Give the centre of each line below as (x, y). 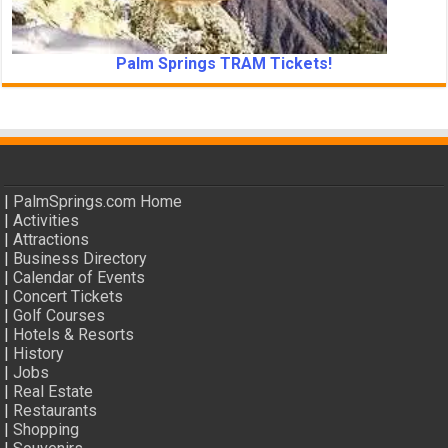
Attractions (51, 239)
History (39, 353)
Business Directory (80, 258)
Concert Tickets (68, 296)
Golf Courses (59, 315)
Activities (46, 220)
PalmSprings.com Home (98, 201)
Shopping (46, 429)
